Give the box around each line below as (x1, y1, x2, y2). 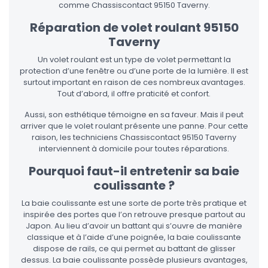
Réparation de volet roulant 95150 (29, 19, 239, 36)
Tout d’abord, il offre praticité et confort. (57, 89, 211, 99)
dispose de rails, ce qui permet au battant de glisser (32, 243, 236, 254)
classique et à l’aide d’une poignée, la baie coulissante (27, 232, 241, 243)
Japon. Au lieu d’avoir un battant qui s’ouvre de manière (26, 221, 242, 232)
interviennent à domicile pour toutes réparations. (39, 144, 229, 154)
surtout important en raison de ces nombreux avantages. (23, 77, 245, 88)
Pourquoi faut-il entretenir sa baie (29, 163, 239, 180)
